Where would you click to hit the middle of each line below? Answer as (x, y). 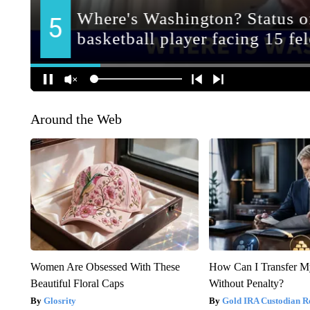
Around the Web (76, 119)
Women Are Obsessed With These (105, 266)
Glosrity (60, 300)
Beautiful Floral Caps (77, 283)
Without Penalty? (247, 283)
